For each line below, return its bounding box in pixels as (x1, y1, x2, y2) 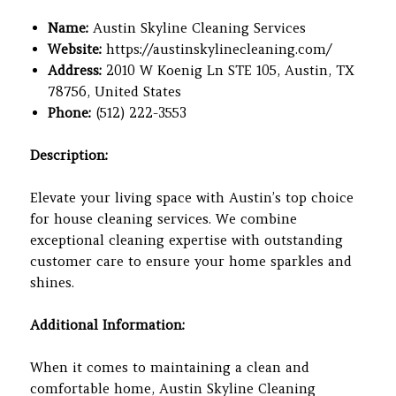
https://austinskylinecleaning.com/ (102, 40, 332, 57)
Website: (48, 40, 103, 57)
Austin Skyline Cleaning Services (88, 19, 307, 36)
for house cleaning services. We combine (30, 209, 298, 227)
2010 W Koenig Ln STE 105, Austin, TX (102, 61, 355, 79)
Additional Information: (30, 316, 186, 333)
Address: (48, 61, 103, 79)
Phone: (48, 103, 92, 121)
